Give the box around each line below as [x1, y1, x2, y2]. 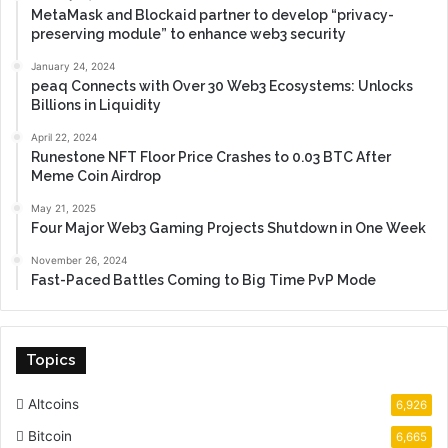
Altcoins [28, 396, 79, 412]
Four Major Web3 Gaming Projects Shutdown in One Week [31, 220, 426, 236]
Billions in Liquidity [31, 97, 161, 113]
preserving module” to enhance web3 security [31, 26, 346, 42]
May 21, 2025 [31, 202, 96, 214]
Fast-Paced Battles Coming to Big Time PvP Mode [31, 272, 376, 288]
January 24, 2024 [31, 60, 115, 72]
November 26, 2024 [31, 254, 127, 266]
